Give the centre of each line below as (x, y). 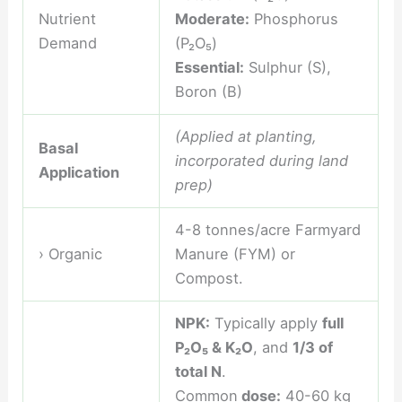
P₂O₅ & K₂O (214, 348)
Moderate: (212, 19)
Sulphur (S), (287, 68)
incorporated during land (261, 161)
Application (79, 173)
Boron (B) (208, 92)
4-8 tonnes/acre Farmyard (267, 230)
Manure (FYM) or (235, 254)
